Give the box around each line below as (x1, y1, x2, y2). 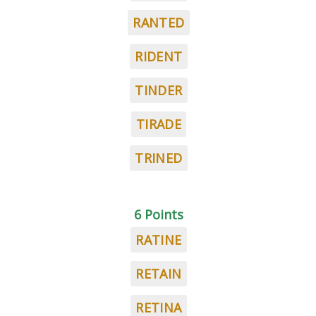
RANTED (133, 14, 185, 31)
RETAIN (135, 265, 182, 282)
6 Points (134, 206, 183, 223)
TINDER (135, 82, 183, 99)
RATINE (135, 231, 182, 248)
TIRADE (135, 116, 182, 133)
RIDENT (135, 48, 183, 65)
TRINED (135, 150, 183, 166)
